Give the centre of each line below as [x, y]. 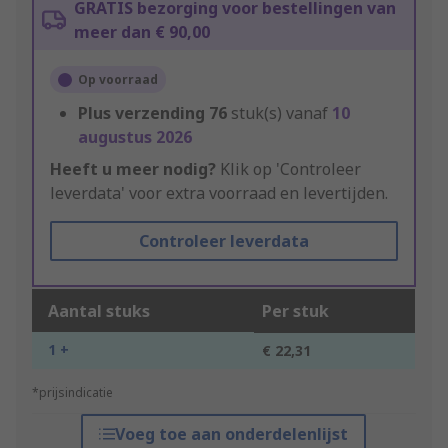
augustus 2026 [135, 137]
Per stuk [295, 311]
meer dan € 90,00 [142, 32]
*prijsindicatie [72, 393]
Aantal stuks [99, 311]
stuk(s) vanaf [281, 113]
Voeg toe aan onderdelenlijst [232, 434]
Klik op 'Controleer [288, 169]
